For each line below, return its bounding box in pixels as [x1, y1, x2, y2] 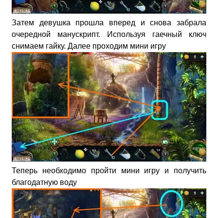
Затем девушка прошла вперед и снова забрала [12, 18, 206, 27]
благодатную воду [12, 178, 77, 186]
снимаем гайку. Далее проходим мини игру [12, 42, 166, 50]
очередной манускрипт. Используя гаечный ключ [12, 30, 206, 38]
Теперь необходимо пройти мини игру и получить [12, 166, 206, 175]
